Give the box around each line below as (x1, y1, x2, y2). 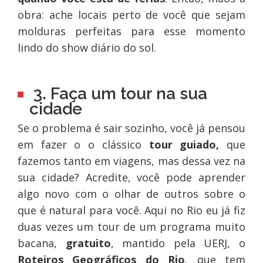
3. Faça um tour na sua (29, 84, 207, 104)
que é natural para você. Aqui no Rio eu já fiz (17, 203, 246, 218)
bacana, (17, 236, 66, 251)
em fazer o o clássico (17, 137, 149, 152)
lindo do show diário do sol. (17, 41, 156, 55)
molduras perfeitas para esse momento (17, 24, 246, 39)
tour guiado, (149, 137, 220, 152)
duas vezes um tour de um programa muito (17, 220, 246, 234)
